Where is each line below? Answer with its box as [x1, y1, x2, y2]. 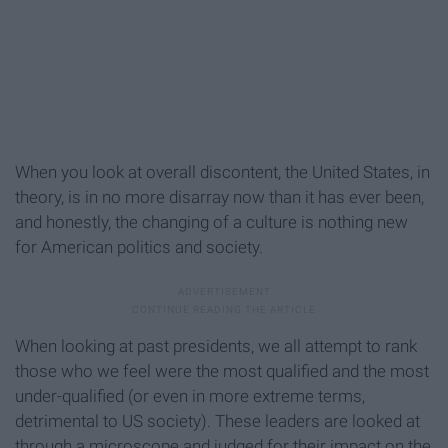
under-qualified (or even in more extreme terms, [15, 386, 365, 407]
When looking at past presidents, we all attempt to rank [15, 336, 417, 357]
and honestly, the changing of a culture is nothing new [15, 212, 408, 233]
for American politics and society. [15, 237, 263, 258]
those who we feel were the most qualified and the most [15, 361, 429, 382]
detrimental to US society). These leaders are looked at [15, 411, 420, 432]
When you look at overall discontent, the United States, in [15, 162, 430, 183]
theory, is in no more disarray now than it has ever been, [15, 187, 424, 208]
